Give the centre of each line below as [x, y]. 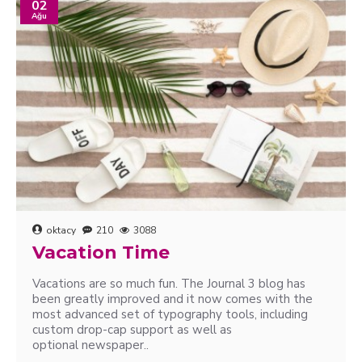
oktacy [61, 230]
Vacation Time [101, 253]
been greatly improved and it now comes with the [173, 299]
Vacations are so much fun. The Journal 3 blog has [169, 284]
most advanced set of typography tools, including [170, 314]
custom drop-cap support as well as [132, 330]
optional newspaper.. [90, 345]
